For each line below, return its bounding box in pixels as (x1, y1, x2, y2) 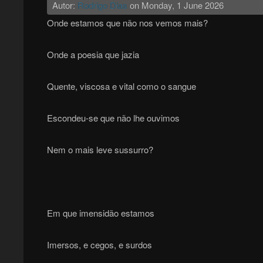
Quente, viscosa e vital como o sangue (46, 80, 196, 93)
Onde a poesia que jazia (46, 48, 139, 61)
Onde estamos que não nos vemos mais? (46, 16, 208, 29)
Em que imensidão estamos (46, 207, 154, 220)
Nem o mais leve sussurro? (46, 143, 153, 156)
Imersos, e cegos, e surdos (46, 238, 152, 251)
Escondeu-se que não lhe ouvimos (46, 112, 180, 124)
